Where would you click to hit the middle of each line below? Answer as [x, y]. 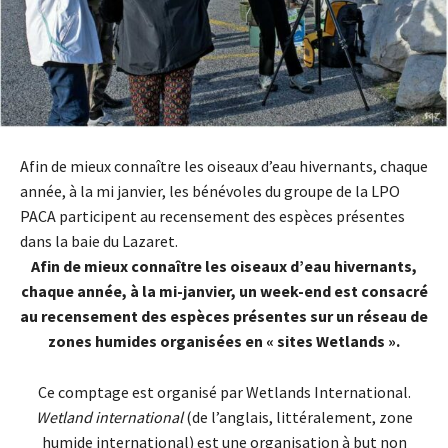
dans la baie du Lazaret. [100, 241]
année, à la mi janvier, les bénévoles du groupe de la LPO [210, 191]
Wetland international [109, 417]
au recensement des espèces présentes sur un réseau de [224, 316]
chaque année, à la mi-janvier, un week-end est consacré [224, 291]
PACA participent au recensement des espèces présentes [212, 216]
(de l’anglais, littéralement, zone [297, 417]
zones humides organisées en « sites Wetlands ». [224, 341]
